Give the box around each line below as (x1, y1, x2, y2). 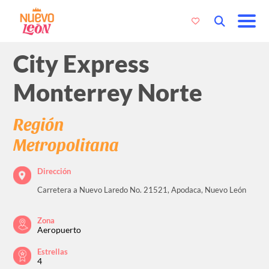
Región (13, 113, 64, 134)
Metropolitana (13, 133, 119, 154)
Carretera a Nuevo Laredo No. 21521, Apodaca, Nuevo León (37, 184, 249, 195)
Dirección (37, 166, 71, 176)
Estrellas (37, 246, 68, 256)
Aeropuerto (37, 225, 82, 235)
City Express (13, 49, 150, 79)
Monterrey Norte (13, 78, 203, 107)
